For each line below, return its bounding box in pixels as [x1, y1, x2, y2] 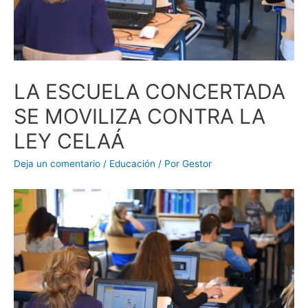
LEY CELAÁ [14, 128, 124, 153]
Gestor [182, 157, 212, 169]
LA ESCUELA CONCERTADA [14, 78, 285, 104]
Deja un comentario [14, 157, 100, 169]
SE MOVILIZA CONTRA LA [14, 103, 265, 129]
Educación [109, 157, 155, 169]
